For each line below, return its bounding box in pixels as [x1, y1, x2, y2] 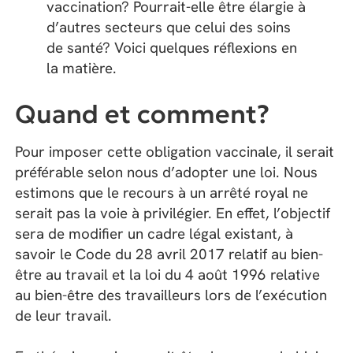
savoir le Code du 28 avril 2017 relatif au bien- [15, 244, 324, 265]
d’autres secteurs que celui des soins [46, 17, 292, 37]
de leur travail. [15, 306, 113, 326]
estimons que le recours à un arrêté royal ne [15, 183, 309, 203]
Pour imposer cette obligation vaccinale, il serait [15, 142, 335, 162]
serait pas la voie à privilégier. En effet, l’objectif [15, 203, 331, 224]
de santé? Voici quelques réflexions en [46, 37, 298, 58]
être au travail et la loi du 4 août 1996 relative [15, 265, 321, 285]
